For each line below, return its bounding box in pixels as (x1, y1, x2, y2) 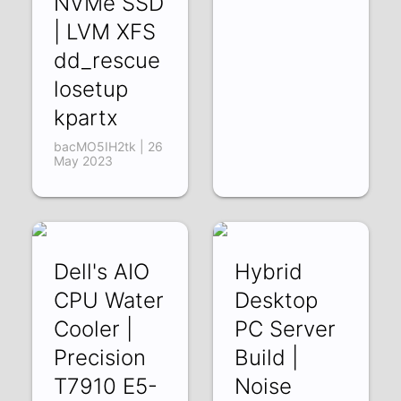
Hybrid (234, 258, 303, 285)
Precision (54, 344, 147, 371)
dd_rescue (54, 47, 161, 73)
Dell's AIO (54, 258, 150, 285)
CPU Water (54, 286, 165, 313)
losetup (54, 75, 129, 102)
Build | (234, 344, 298, 371)
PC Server (234, 315, 336, 342)
